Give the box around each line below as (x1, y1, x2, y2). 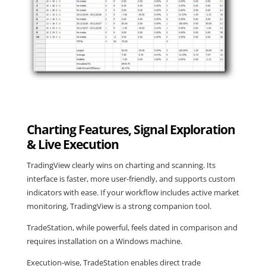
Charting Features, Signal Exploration (26, 121, 235, 138)
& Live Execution (26, 136, 119, 153)
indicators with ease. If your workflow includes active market (26, 187, 239, 198)
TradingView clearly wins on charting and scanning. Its (26, 160, 216, 171)
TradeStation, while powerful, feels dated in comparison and (26, 222, 237, 233)
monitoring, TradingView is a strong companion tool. (26, 201, 211, 212)
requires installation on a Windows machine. (26, 236, 182, 247)
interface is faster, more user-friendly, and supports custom (26, 173, 235, 185)
